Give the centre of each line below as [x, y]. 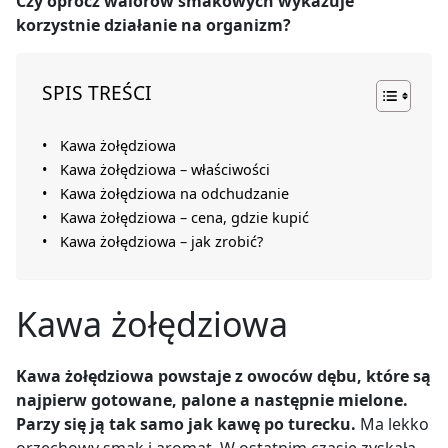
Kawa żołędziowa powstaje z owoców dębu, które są [223, 375]
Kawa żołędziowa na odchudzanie [174, 193]
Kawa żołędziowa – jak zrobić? [161, 241]
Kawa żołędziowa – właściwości [164, 169]
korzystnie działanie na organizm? [155, 24]
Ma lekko [392, 423]
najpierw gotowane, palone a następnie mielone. [212, 399]
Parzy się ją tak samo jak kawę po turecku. [186, 423]
